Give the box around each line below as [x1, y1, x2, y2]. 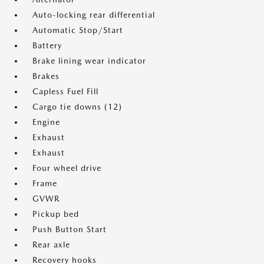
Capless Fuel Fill [32, 87, 98, 97]
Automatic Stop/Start [32, 25, 123, 35]
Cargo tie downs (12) [32, 102, 122, 112]
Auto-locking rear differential [32, 10, 155, 20]
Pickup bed [32, 209, 79, 219]
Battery [32, 41, 62, 51]
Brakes [32, 71, 60, 81]
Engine [32, 117, 60, 127]
